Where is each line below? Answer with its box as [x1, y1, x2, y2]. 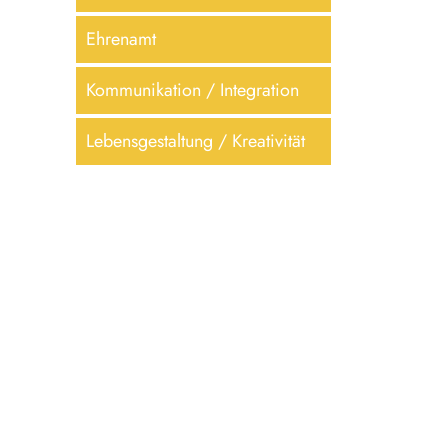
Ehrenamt [86, 26, 156, 53]
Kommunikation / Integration [86, 77, 299, 104]
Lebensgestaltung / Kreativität [86, 128, 305, 155]
